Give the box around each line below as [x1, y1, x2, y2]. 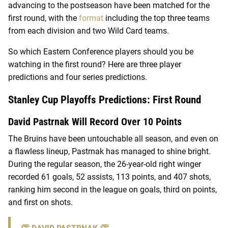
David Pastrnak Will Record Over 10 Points [8, 115, 182, 128]
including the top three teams [103, 13, 210, 23]
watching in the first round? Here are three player [8, 59, 181, 69]
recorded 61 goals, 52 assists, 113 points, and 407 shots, [8, 172, 211, 182]
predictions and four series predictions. [8, 72, 147, 82]
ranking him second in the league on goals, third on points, [8, 184, 217, 194]
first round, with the [8, 13, 79, 23]
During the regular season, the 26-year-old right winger [8, 159, 201, 169]
